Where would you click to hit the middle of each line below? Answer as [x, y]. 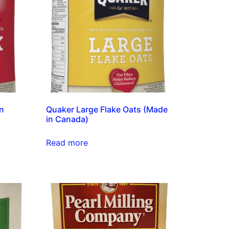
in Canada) [67, 119]
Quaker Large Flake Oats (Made [107, 109]
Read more [67, 143]
